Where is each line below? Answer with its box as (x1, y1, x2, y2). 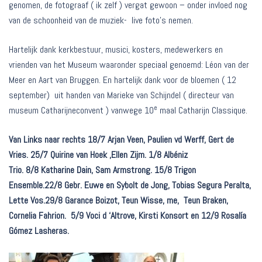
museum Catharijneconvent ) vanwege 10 (9, 104, 154, 117)
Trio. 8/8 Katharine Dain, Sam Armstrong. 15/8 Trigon (9, 164, 196, 177)
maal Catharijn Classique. (157, 104, 247, 117)
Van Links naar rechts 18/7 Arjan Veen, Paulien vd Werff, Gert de (9, 133, 234, 146)
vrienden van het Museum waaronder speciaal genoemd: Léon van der (9, 58, 249, 71)
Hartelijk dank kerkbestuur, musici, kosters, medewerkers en (9, 43, 223, 56)
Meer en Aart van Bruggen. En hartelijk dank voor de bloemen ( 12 (9, 74, 236, 87)
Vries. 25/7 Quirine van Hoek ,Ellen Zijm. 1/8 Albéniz (9, 149, 188, 161)
